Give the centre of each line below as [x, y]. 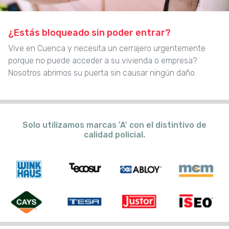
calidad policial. [114, 135]
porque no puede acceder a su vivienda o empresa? [102, 61]
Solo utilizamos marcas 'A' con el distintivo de [114, 125]
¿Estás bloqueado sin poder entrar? [89, 33]
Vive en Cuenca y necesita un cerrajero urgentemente [107, 49]
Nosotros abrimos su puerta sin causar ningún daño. [102, 73]
